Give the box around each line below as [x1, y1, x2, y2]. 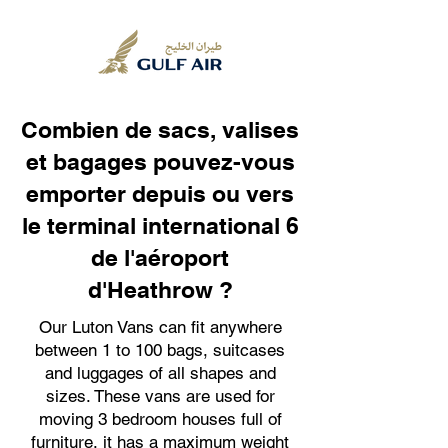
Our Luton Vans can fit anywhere [38, 317, 282, 337]
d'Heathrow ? [87, 276, 233, 303]
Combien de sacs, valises [21, 116, 299, 143]
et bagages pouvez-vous [25, 148, 295, 175]
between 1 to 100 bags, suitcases [35, 340, 285, 360]
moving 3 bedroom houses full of [38, 409, 282, 429]
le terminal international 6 [21, 212, 299, 239]
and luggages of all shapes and [44, 363, 276, 383]
